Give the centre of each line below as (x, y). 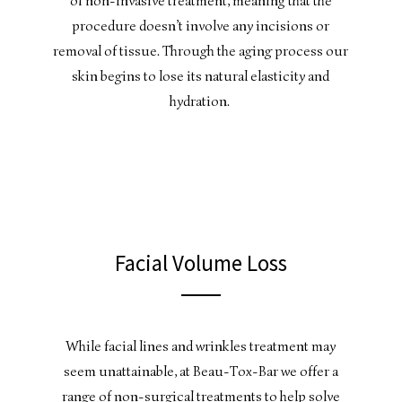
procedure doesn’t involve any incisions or (201, 26)
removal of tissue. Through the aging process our (201, 51)
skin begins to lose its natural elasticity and (201, 76)
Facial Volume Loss (201, 262)
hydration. (201, 101)
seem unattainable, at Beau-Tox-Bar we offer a (201, 371)
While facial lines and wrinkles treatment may (201, 346)
